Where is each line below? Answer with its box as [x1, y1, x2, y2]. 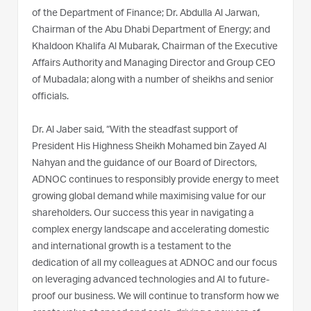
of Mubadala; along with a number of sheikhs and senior [32, 75, 274, 85]
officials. [32, 92, 69, 102]
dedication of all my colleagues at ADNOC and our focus [32, 258, 277, 269]
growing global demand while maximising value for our [32, 192, 266, 202]
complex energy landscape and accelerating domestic [32, 225, 269, 235]
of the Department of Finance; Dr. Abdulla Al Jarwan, [32, 8, 260, 19]
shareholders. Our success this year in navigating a [32, 208, 254, 219]
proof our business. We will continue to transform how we [32, 292, 279, 302]
